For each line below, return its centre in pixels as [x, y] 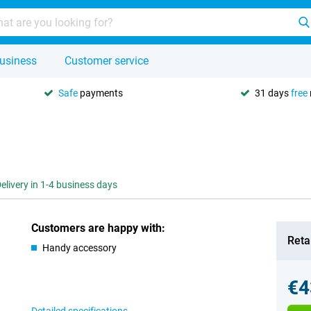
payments [100, 93]
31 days [273, 93]
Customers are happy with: [99, 228]
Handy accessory [80, 248]
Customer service [107, 61]
